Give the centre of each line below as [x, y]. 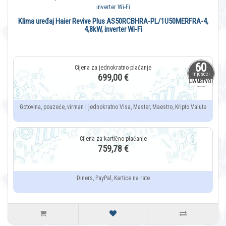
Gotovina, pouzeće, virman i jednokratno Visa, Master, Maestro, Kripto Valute [113, 107]
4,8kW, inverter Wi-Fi [113, 30]
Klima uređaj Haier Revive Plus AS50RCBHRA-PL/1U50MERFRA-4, [113, 21]
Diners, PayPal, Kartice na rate [113, 178]
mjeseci [201, 74]
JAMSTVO [201, 82]
